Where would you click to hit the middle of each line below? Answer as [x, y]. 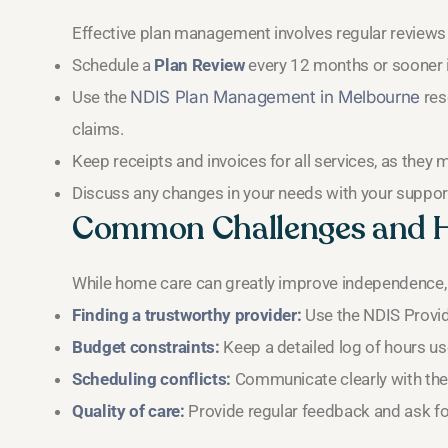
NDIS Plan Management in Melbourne [275, 97]
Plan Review [199, 65]
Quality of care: [128, 411]
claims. [98, 129]
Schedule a [113, 65]
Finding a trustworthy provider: [187, 315]
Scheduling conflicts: [151, 379]
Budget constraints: [146, 347]
